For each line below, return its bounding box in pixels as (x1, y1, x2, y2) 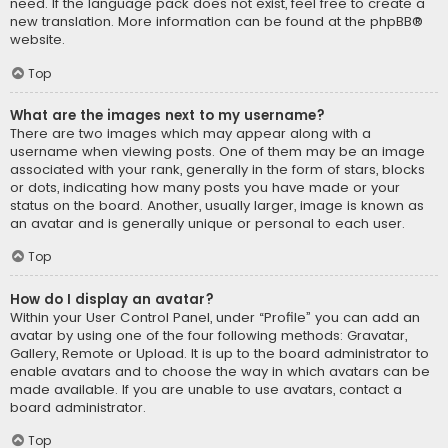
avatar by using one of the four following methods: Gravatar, (10, 325, 407, 345)
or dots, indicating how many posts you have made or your (10, 177, 400, 197)
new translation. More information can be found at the (10, 12, 370, 32)
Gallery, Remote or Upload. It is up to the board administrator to (10, 343, 429, 363)
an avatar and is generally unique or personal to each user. (10, 213, 405, 233)
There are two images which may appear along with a (10, 123, 371, 143)
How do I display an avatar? (10, 289, 214, 309)
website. (10, 30, 65, 50)
